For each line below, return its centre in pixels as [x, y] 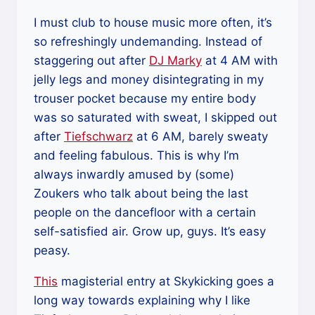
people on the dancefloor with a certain [145, 212]
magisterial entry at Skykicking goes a [166, 281]
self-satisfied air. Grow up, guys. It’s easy [150, 231]
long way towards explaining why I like [142, 300]
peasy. [52, 250]
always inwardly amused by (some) [134, 174]
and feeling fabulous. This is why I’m [136, 155]
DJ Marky [175, 60]
